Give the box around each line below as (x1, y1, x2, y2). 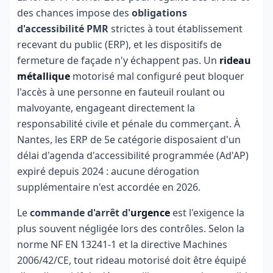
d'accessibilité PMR (17, 22, 108, 35)
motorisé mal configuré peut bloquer (70, 69, 244, 83)
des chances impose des (17, 6, 132, 19)
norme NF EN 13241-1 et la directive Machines (17, 238, 227, 251)
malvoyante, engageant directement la (17, 101, 195, 115)
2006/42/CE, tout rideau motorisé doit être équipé (17, 253, 246, 267)
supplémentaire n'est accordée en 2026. (17, 180, 200, 194)
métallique (17, 69, 70, 83)
